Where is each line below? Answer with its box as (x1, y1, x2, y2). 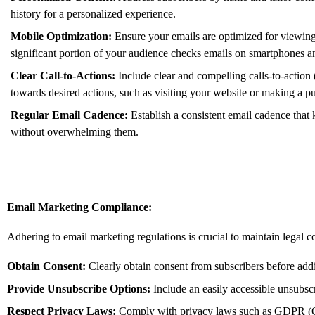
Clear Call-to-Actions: (11, 69, 115, 82)
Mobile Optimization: (11, 30, 112, 42)
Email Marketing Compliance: (7, 200, 152, 213)
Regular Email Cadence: (11, 108, 128, 121)
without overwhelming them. (11, 125, 139, 138)
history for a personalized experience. (11, 7, 176, 20)
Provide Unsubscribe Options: (7, 282, 150, 295)
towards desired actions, (11, 86, 117, 98)
